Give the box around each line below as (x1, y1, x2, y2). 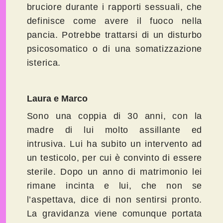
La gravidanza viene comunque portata (26, 209, 203, 219)
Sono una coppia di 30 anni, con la (26, 111, 203, 121)
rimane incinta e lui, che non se (26, 181, 203, 191)
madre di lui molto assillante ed (26, 125, 203, 135)
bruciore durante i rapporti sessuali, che (26, 2, 203, 12)
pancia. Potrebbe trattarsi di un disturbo (26, 30, 203, 40)
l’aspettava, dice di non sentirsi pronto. (26, 195, 203, 205)
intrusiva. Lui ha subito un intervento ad (26, 139, 203, 149)
